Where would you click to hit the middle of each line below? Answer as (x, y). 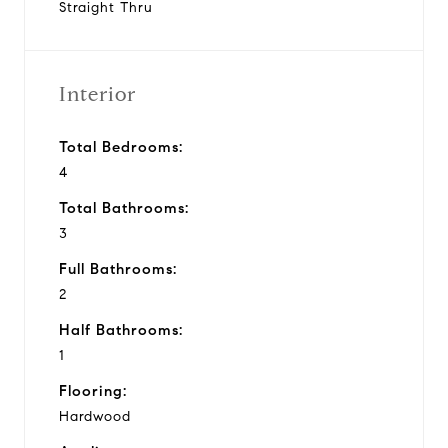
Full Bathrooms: (118, 268)
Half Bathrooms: (121, 329)
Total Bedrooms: (121, 146)
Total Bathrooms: (124, 207)
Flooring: (93, 390)
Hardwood (95, 416)
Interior (97, 94)
